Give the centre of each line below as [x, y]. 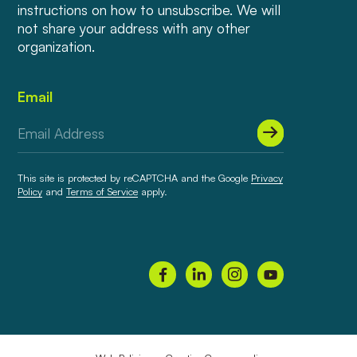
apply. [152, 192]
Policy [29, 192]
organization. [56, 47]
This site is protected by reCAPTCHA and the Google [134, 178]
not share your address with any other [133, 28]
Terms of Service [102, 192]
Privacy [267, 178]
